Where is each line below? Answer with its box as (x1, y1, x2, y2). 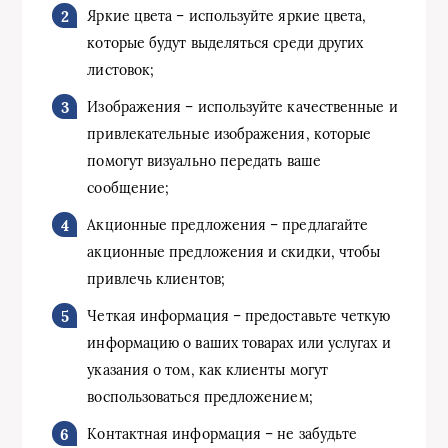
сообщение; (87, 179, 170, 198)
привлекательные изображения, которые (87, 125, 372, 144)
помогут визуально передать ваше (87, 152, 321, 171)
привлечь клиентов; (87, 270, 225, 289)
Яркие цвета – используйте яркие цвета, (87, 7, 367, 26)
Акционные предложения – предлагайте (87, 216, 369, 235)
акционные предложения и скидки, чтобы (87, 243, 381, 262)
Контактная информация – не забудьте (87, 425, 358, 444)
